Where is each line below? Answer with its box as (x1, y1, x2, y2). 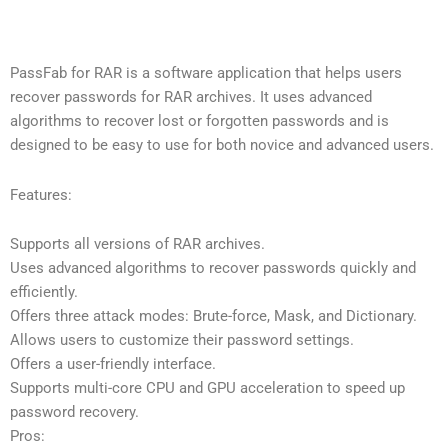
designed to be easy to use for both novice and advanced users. (10, 136, 434, 154)
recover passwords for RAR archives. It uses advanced (10, 88, 372, 106)
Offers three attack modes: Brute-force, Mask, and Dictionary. (10, 307, 417, 326)
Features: (10, 185, 72, 204)
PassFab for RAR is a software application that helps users (10, 64, 402, 82)
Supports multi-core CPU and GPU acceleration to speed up (10, 379, 405, 398)
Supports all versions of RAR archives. (10, 235, 265, 254)
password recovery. (10, 403, 139, 422)
